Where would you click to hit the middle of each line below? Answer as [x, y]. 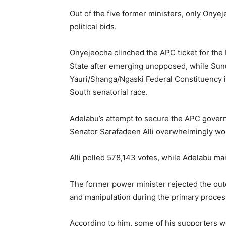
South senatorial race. [109, 92]
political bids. [93, 26]
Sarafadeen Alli [127, 131]
